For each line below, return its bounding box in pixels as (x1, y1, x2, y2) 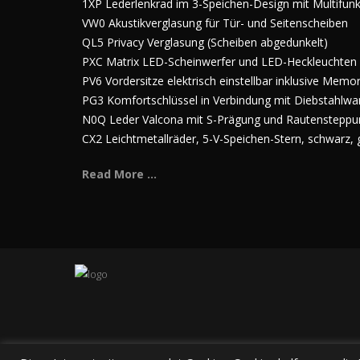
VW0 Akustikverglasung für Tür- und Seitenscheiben (82, 15, 348, 31)
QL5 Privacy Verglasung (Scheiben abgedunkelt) (82, 35, 328, 50)
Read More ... (82, 166, 157, 182)
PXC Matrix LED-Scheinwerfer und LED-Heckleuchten (82, 54, 357, 69)
